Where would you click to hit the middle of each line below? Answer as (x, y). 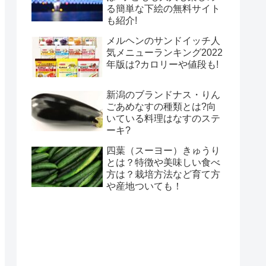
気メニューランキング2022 (164, 52)
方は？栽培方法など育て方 (163, 174)
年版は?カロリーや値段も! (162, 64)
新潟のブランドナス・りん (163, 94)
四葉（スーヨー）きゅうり (163, 150)
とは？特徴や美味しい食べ (163, 162)
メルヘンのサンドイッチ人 (163, 40)
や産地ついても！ (144, 186)
